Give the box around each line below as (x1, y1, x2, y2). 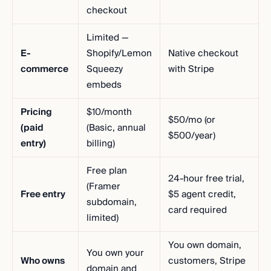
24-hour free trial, (168, 171, 244, 186)
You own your (87, 245, 144, 261)
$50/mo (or (168, 112, 215, 128)
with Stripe (168, 61, 214, 77)
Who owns (21, 253, 65, 269)
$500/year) (168, 128, 215, 143)
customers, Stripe (168, 253, 246, 269)
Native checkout (168, 45, 238, 61)
